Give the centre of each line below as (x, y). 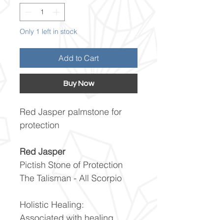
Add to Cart (79, 58)
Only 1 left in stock (48, 31)
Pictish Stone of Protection (71, 165)
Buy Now (79, 83)
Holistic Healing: (52, 204)
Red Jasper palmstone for (71, 111)
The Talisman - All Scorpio (71, 178)
